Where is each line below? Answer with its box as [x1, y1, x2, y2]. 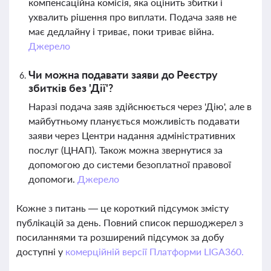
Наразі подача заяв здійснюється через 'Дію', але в [28, 100, 252, 112]
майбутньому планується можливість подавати [28, 115, 240, 126]
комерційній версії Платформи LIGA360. [65, 246, 244, 257]
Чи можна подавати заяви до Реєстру [28, 68, 218, 81]
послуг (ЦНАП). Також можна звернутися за [28, 144, 223, 155]
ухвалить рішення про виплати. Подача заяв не [28, 11, 237, 22]
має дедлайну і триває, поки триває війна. [28, 25, 214, 37]
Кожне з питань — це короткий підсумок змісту [16, 202, 229, 214]
